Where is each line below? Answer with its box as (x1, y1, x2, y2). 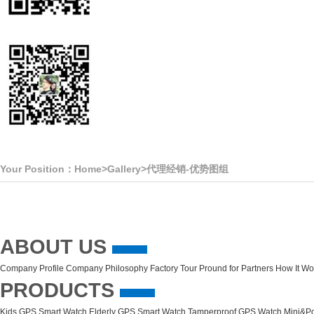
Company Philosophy (66, 264, 148, 273)
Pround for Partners (199, 264, 273, 273)
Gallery (107, 163, 141, 175)
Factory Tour (150, 264, 197, 273)
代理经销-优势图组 (146, 163, 228, 175)
